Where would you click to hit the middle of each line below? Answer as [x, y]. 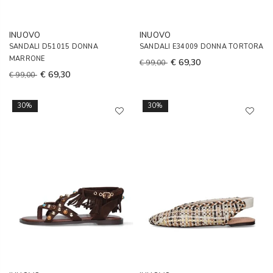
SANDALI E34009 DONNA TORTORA [202, 47]
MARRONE [27, 59]
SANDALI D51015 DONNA [54, 47]
